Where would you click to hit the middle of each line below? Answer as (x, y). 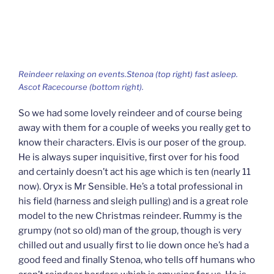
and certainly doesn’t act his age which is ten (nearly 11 (135, 172)
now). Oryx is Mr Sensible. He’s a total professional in (131, 186)
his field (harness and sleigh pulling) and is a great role (133, 201)
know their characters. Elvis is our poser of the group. (132, 142)
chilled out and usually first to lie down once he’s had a (134, 245)
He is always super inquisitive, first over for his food (129, 157)
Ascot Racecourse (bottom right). (81, 87)
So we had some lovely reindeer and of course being (130, 113)
